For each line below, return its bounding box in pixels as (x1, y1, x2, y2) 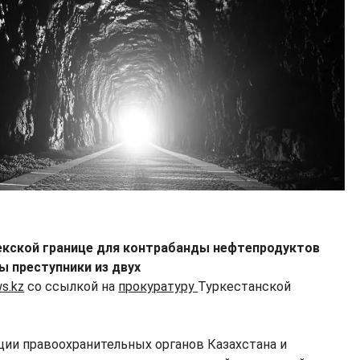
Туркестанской (198, 279, 292, 295)
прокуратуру (118, 279, 198, 295)
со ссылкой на (24, 279, 119, 295)
